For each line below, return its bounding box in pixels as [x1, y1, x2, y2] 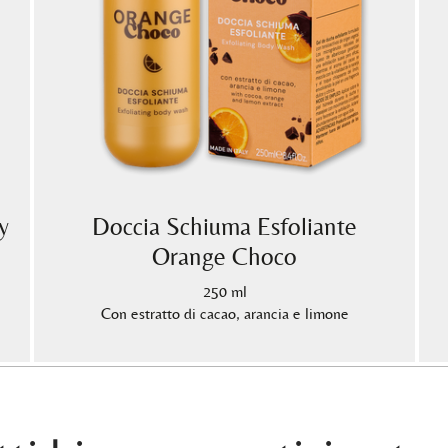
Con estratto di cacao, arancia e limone [100, 304, 349, 324]
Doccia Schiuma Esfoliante [92, 212, 357, 242]
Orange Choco [152, 242, 297, 272]
